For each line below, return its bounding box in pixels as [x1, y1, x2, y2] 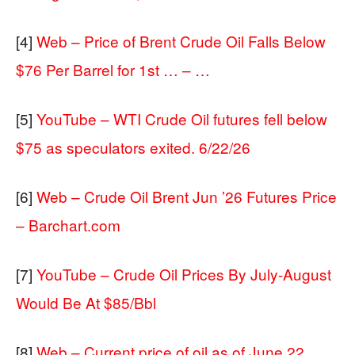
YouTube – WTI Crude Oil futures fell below [36, 108, 327, 129]
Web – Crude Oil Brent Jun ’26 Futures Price [36, 185, 337, 207]
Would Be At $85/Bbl [16, 292, 156, 313]
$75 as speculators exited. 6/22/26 [16, 136, 250, 158]
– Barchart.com [16, 214, 120, 235]
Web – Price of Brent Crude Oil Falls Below [36, 30, 326, 52]
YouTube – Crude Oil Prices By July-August [36, 263, 331, 284]
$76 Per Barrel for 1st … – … [16, 59, 210, 80]
